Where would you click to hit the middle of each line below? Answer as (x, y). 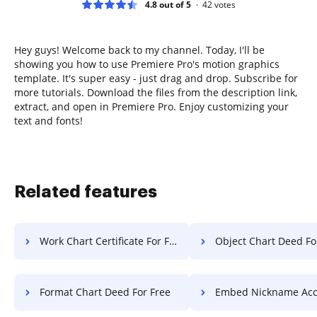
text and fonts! (48, 120)
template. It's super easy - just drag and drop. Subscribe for (156, 78)
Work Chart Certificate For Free (104, 241)
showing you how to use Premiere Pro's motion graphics (147, 64)
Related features (86, 191)
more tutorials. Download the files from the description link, (156, 92)
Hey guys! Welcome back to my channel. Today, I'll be (139, 50)
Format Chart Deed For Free (105, 292)
